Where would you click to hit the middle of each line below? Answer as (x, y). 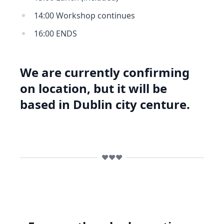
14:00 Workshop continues (84, 15)
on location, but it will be (93, 88)
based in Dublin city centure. (105, 104)
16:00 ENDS (55, 33)
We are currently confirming (105, 72)
